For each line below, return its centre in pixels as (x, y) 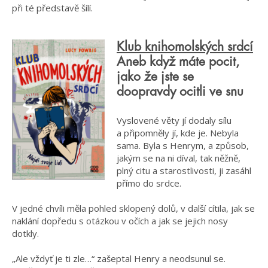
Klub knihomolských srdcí (185, 47)
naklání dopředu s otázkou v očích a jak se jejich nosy (120, 220)
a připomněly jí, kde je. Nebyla (178, 133)
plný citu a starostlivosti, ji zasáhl (184, 170)
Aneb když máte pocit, (178, 62)
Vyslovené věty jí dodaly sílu (174, 120)
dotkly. (25, 233)
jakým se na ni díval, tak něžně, (179, 158)
